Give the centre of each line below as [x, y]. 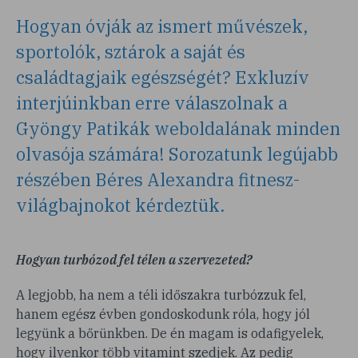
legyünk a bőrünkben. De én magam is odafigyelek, [170, 333]
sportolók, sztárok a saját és [131, 52]
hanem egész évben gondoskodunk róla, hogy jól [163, 314]
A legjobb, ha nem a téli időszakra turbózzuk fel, [161, 295]
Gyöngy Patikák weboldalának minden [178, 128]
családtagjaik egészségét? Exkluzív [163, 77]
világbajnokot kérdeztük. [120, 205]
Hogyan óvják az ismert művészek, [162, 26]
